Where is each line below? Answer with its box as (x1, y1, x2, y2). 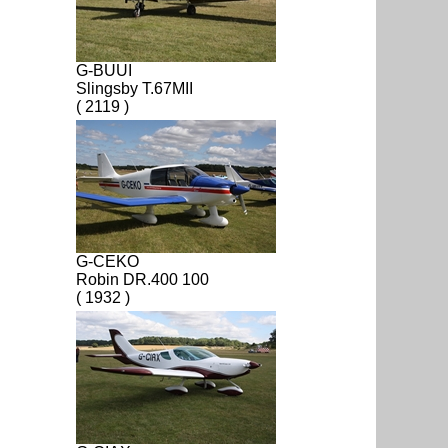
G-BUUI (76, 61, 132, 79)
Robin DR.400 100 (76, 270, 209, 288)
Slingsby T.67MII (76, 79, 193, 97)
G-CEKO (76, 252, 139, 270)
